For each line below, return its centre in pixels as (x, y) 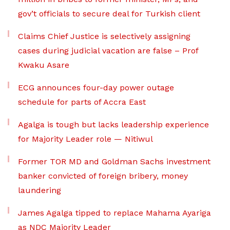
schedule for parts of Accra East (82, 102)
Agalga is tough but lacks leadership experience (113, 125)
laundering (40, 190)
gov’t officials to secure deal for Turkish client (109, 14)
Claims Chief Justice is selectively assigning (104, 36)
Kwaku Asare (44, 65)
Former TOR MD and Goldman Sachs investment (114, 162)
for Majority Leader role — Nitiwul (85, 139)
